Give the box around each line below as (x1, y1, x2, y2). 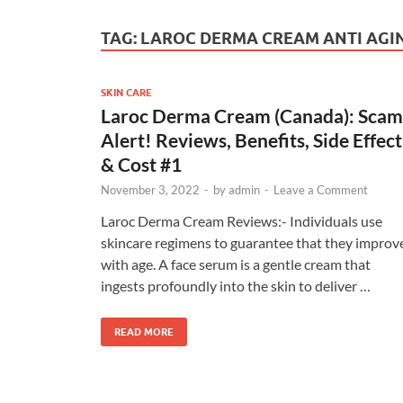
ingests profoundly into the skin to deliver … (101, 276, 371, 294)
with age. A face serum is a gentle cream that (101, 255, 371, 273)
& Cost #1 (101, 152, 182, 175)
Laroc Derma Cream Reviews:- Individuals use (101, 211, 382, 229)
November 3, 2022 (101, 182, 200, 197)
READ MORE (114, 325, 174, 338)
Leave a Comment (273, 182, 368, 197)
